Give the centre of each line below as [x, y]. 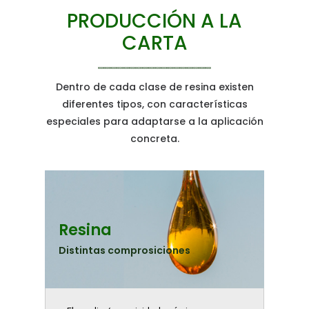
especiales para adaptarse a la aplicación [154, 122]
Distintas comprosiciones [124, 251]
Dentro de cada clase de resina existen [154, 87]
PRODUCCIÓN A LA [154, 21]
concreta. [154, 139]
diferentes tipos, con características [154, 104]
